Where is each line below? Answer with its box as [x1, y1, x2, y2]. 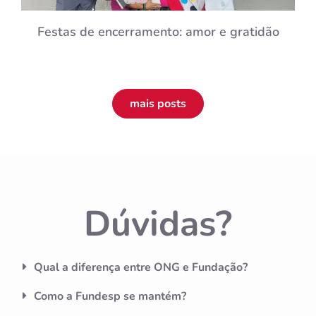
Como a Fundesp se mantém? [34, 288, 186, 304]
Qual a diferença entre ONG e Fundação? [34, 259, 248, 275]
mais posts [130, 95, 186, 111]
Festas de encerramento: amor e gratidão [37, 23, 279, 40]
